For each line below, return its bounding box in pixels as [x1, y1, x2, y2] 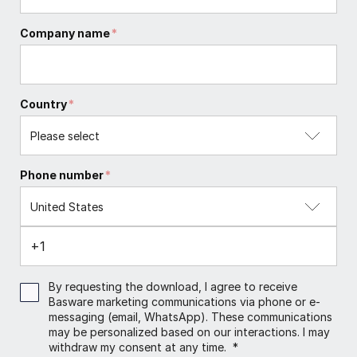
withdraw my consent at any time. [49, 340, 233, 355]
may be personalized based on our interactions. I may [49, 325, 330, 339]
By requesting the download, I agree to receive [49, 280, 297, 294]
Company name [20, 26, 110, 41]
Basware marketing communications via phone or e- [49, 295, 320, 309]
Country [20, 97, 67, 112]
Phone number [20, 168, 104, 182]
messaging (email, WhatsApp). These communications [49, 310, 332, 324]
